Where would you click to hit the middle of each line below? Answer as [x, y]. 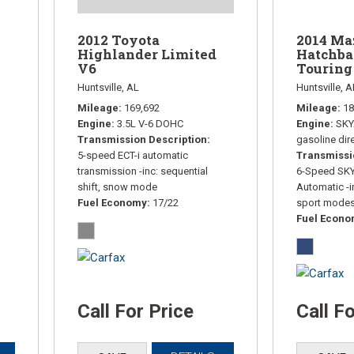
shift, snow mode [118, 186]
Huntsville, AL [109, 87]
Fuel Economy [113, 202]
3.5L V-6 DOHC [151, 123]
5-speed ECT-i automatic [133, 155]
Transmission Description [143, 139]
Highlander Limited [147, 54]
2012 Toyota [119, 40]
